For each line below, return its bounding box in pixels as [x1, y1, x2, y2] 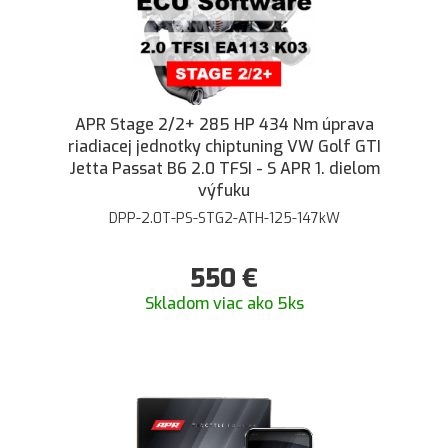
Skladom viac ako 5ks [144, 293, 304, 314]
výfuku [198, 180, 250, 201]
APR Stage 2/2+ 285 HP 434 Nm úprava [74, 114, 374, 135]
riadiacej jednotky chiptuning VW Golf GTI [67, 136, 381, 157]
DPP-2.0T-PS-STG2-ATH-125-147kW [108, 209, 340, 228]
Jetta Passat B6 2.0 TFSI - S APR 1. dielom [68, 158, 380, 179]
